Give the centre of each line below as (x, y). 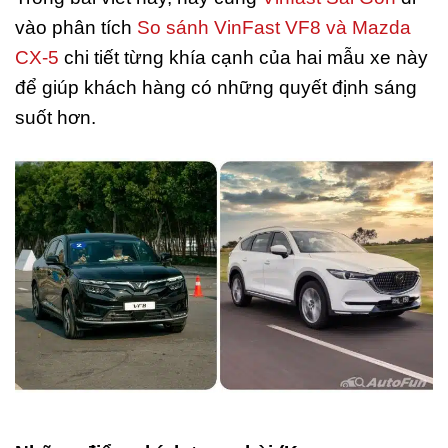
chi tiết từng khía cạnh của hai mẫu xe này (243, 57)
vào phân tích (76, 27)
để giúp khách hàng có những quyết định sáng (216, 87)
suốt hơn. (55, 117)
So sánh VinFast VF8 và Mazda (274, 27)
